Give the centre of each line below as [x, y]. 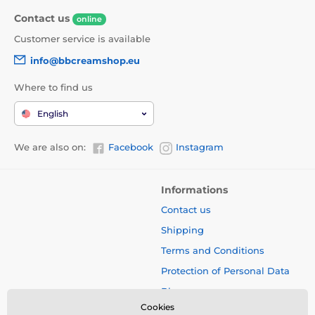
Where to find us [53, 88]
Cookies [157, 307]
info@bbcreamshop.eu [85, 60]
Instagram [200, 147]
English [53, 114]
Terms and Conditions [213, 250]
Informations [194, 189]
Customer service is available [82, 39]
